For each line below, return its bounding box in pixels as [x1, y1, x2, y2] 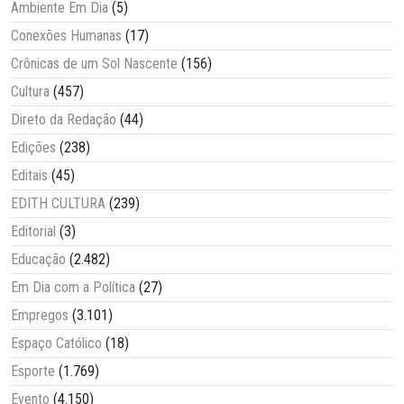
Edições [11, 138, 56, 156]
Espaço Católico [11, 334, 102, 352]
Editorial [11, 222, 56, 240]
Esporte [11, 362, 55, 380]
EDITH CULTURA [11, 194, 106, 212]
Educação [11, 250, 66, 268]
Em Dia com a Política [11, 278, 135, 296]
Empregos [11, 306, 69, 324]
